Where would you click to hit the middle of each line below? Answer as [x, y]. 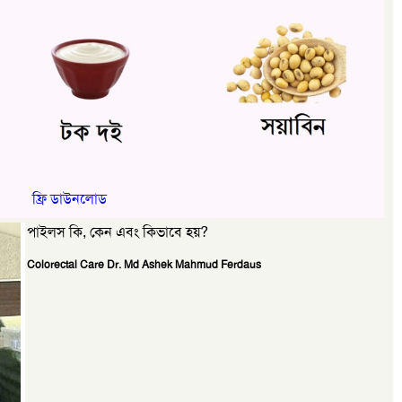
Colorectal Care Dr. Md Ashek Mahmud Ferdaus [144, 264]
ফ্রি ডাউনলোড [70, 198]
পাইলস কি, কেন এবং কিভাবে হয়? [118, 232]
